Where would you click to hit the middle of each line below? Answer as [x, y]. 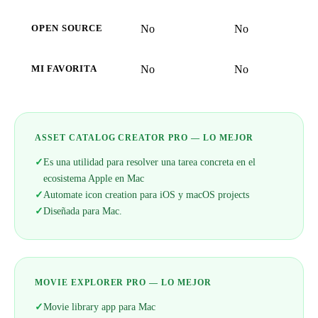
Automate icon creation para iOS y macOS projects [146, 195]
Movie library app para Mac [99, 307]
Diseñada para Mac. [83, 211]
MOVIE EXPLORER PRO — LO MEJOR [123, 283]
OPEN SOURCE [67, 29]
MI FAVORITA [64, 69]
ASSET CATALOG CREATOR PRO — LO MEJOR [144, 138]
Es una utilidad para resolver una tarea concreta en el [149, 162]
